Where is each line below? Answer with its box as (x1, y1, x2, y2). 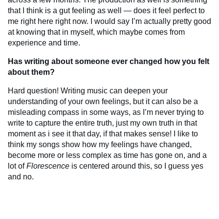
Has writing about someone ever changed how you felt (8, 57, 209, 66)
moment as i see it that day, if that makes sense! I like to (8, 129, 198, 138)
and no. (8, 172, 34, 181)
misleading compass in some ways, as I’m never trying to (8, 108, 204, 116)
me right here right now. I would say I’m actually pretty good (8, 17, 211, 25)
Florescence (26, 161, 69, 170)
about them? (8, 67, 55, 76)
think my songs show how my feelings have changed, (8, 140, 192, 149)
